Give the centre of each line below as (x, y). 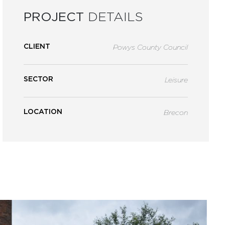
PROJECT (56, 17)
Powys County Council (150, 47)
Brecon (176, 113)
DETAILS (116, 17)
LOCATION (43, 111)
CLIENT (37, 46)
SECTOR (39, 79)
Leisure (176, 80)
